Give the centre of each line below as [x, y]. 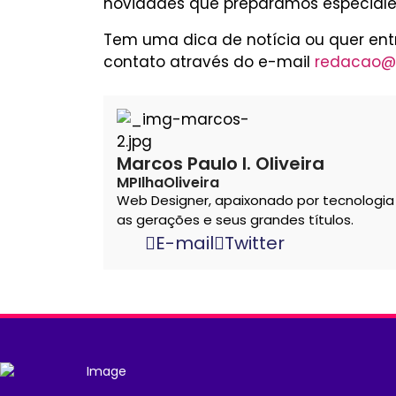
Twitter [255, 243]
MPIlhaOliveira [168, 183]
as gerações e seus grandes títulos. [235, 220]
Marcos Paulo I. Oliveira [221, 164]
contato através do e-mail [209, 62]
